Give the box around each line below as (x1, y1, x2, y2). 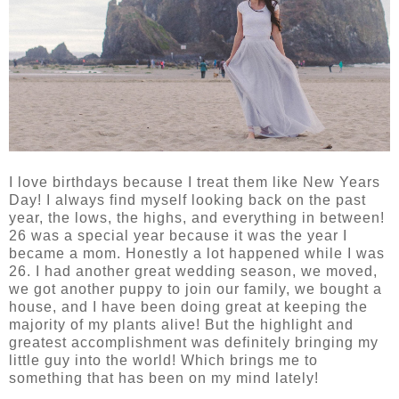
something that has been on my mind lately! (9, 370, 319, 387)
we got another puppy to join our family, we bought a (9, 281, 382, 297)
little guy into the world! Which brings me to (9, 353, 318, 369)
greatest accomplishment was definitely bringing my (9, 335, 379, 351)
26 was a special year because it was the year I (9, 228, 347, 244)
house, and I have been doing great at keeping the (9, 299, 368, 315)
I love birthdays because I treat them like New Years (9, 175, 380, 191)
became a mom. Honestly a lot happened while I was (9, 246, 385, 262)
